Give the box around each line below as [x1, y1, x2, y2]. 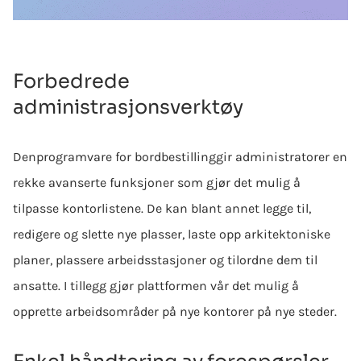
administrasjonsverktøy [13, 94, 243, 119]
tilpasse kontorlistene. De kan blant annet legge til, [13, 200, 311, 216]
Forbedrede [13, 68, 130, 93]
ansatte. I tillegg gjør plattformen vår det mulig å [13, 277, 299, 293]
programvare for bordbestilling [36, 148, 216, 164]
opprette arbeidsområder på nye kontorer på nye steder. [13, 303, 340, 319]
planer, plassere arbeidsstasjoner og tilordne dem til [13, 251, 317, 268]
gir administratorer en [216, 148, 347, 164]
